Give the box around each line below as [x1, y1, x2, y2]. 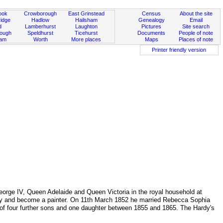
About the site [179, 10, 213, 16]
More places [71, 36, 102, 42]
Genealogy [138, 17, 165, 23]
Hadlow [31, 17, 50, 23]
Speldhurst [27, 30, 54, 36]
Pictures [141, 23, 162, 29]
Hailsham [75, 17, 98, 23]
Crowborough [24, 10, 57, 16]
